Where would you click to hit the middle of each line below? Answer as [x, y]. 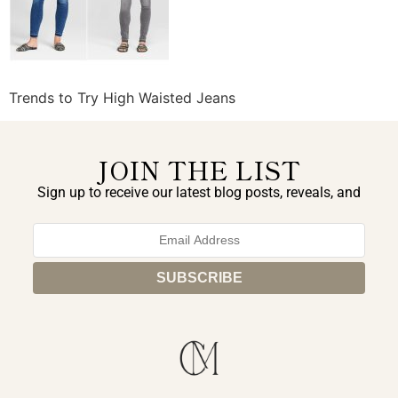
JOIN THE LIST [199, 169]
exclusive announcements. [199, 213]
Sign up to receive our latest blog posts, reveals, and [199, 192]
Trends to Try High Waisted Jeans [122, 97]
